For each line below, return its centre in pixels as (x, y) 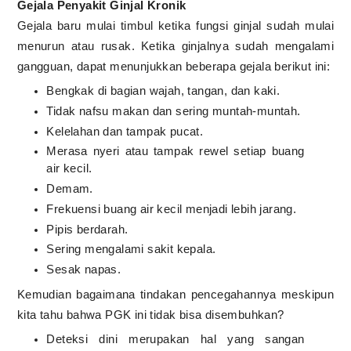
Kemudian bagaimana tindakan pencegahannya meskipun (175, 294)
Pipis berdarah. (87, 229)
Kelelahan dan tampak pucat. (127, 131)
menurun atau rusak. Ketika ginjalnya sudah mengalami (175, 45)
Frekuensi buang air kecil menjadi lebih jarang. (173, 208)
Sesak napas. (85, 270)
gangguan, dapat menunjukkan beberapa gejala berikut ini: (175, 66)
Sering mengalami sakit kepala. (133, 249)
